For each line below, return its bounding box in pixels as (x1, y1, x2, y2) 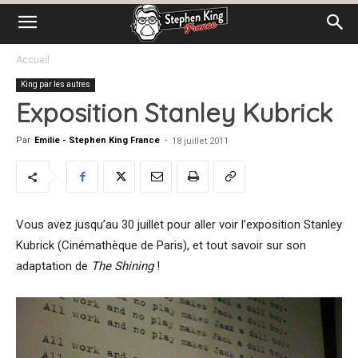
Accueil (16, 54, 50, 66)
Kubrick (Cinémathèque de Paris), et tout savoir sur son (16, 238, 306, 253)
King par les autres (21, 80, 90, 89)
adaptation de (16, 259, 91, 273)
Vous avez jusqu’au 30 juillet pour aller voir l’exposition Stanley (16, 217, 342, 232)
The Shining (91, 259, 153, 273)
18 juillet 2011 (172, 136, 229, 146)
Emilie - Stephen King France (34, 135, 160, 145)
